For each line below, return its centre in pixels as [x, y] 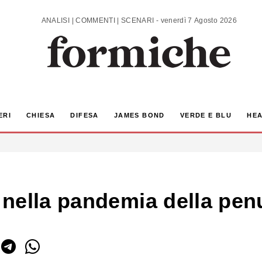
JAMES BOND [139, 116]
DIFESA [85, 116]
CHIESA [41, 116]
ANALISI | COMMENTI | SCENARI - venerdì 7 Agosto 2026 [199, 20]
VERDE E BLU [206, 116]
